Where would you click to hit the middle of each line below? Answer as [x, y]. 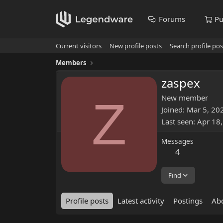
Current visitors [79, 46]
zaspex [181, 83]
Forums [172, 19]
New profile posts [136, 46]
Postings [188, 201]
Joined [172, 110]
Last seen [177, 122]
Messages [177, 141]
